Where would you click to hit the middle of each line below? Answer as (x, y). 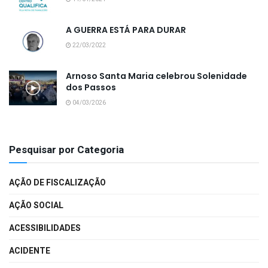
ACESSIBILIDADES (45, 229)
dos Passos (91, 88)
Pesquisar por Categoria (66, 150)
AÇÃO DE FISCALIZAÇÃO (57, 183)
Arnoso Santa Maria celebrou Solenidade (156, 76)
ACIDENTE (30, 251)
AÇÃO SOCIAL (36, 206)
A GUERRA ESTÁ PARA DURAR (126, 30)
